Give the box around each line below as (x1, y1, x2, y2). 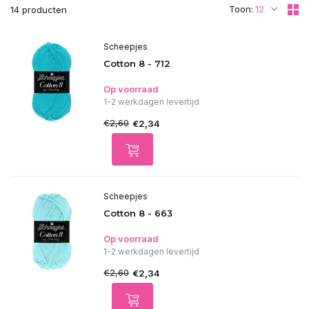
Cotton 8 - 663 (103, 208, 172, 219)
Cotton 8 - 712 (103, 58, 170, 69)
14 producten (10, 4, 67, 15)
